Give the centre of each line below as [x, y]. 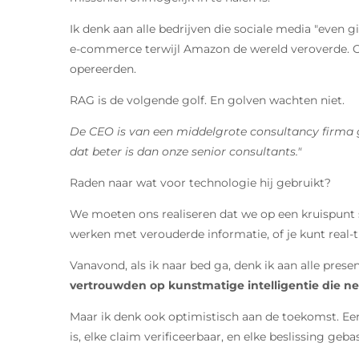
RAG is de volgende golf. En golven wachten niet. [207, 100]
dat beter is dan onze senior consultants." [186, 151]
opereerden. [103, 69]
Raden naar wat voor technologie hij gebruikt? [200, 182]
